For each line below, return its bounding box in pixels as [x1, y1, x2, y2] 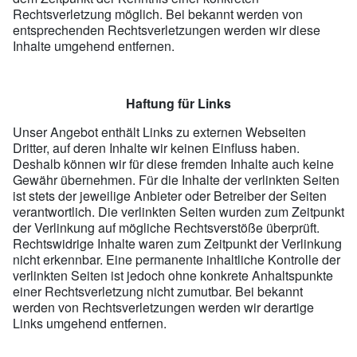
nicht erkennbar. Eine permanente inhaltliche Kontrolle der [13, 249, 340, 269]
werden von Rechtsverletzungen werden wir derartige [13, 297, 314, 316]
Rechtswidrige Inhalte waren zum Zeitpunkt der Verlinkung [13, 233, 342, 253]
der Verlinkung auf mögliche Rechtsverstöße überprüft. [13, 218, 320, 237]
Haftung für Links [126, 93, 231, 112]
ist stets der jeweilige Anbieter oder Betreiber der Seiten [13, 186, 327, 205]
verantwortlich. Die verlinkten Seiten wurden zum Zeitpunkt [13, 202, 344, 221]
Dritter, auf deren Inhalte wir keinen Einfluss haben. [13, 138, 300, 157]
